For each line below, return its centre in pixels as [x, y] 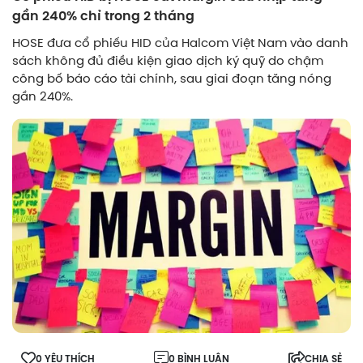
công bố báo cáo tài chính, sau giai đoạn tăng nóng [172, 78]
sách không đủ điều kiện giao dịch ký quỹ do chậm [168, 60]
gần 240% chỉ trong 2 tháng [103, 16]
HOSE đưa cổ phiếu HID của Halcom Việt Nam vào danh [180, 43]
